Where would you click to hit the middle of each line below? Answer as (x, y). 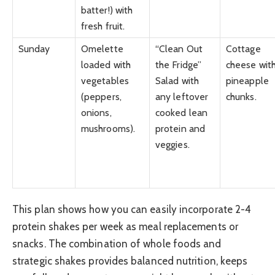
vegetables (105, 81)
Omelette (102, 49)
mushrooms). (108, 129)
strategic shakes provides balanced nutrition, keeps (130, 261)
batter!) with (107, 10)
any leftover (182, 97)
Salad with (177, 81)
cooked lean (181, 113)
